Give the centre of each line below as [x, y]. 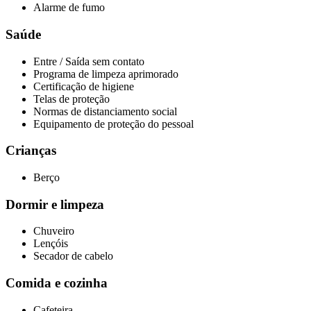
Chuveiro [54, 231]
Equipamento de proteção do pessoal [114, 124]
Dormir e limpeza [55, 204]
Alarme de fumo [69, 8]
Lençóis [51, 244]
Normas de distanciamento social [105, 111]
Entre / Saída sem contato [89, 61]
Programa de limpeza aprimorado [106, 74]
